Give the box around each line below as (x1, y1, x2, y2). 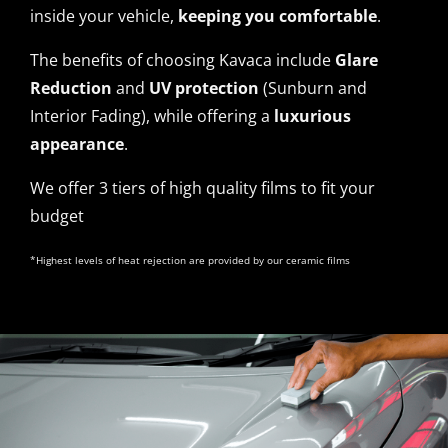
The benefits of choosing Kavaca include (30, 49, 335, 71)
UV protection (149, 77, 259, 99)
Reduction (30, 77, 112, 99)
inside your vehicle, (30, 5, 178, 27)
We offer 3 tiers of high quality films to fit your (30, 177, 375, 199)
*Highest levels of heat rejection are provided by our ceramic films (30, 253, 350, 267)
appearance (30, 133, 124, 155)
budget (30, 205, 84, 227)
